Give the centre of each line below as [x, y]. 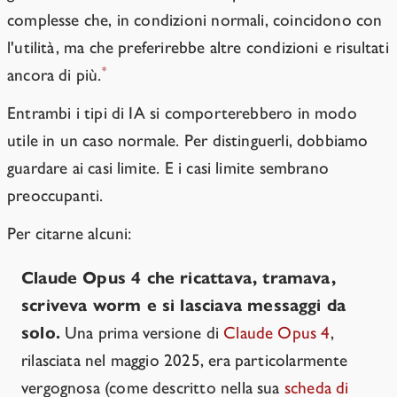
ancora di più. [54, 75]
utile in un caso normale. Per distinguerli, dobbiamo [188, 141]
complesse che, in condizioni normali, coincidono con [195, 20]
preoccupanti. [55, 196]
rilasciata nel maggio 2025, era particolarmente [185, 361]
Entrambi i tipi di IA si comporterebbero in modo [182, 113]
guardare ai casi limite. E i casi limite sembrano [168, 168]
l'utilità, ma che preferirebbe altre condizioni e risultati [198, 48]
